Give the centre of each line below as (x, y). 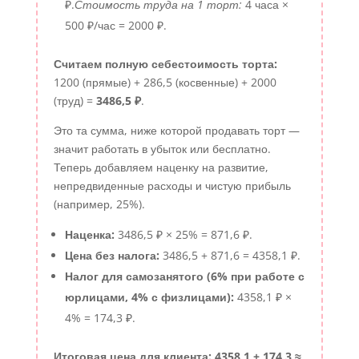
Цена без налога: (112, 256)
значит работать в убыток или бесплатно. (162, 149)
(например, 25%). (99, 204)
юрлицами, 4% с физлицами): (149, 297)
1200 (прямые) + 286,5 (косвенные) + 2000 (165, 83)
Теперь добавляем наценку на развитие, (161, 167)
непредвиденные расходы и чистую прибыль (172, 186)
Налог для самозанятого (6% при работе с (184, 276)
